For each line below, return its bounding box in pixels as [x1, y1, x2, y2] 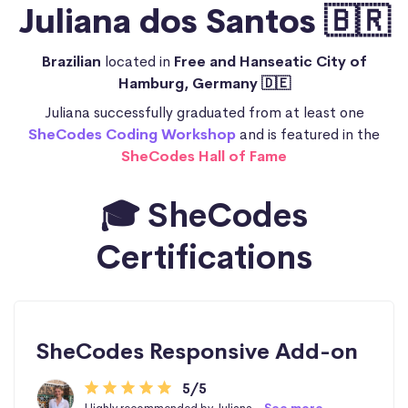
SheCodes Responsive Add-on [36, 337, 358, 365]
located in [104, 51, 174, 71]
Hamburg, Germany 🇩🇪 [117, 73, 291, 93]
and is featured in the [236, 124, 380, 144]
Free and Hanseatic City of [173, 51, 367, 71]
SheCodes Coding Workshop [28, 124, 236, 144]
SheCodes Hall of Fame [121, 146, 287, 166]
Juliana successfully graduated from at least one [44, 102, 364, 122]
